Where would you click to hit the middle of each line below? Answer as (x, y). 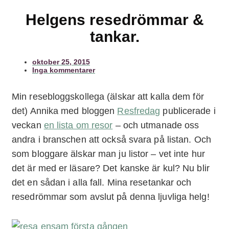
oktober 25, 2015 (61, 62)
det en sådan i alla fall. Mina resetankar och (102, 182)
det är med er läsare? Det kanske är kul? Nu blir (111, 168)
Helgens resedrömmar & (114, 19)
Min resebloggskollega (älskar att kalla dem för (108, 96)
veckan (28, 125)
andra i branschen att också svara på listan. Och (111, 139)
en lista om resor (78, 125)
